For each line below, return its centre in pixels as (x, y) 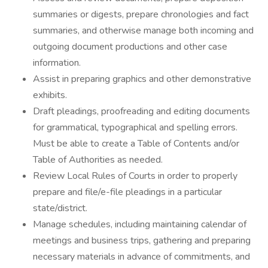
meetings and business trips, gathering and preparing (142, 240)
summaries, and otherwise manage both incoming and (143, 31)
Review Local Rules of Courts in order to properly (135, 176)
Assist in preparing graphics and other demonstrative (142, 79)
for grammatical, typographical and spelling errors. (135, 127)
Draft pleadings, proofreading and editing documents (141, 111)
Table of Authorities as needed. (98, 160)
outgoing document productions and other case (130, 47)
